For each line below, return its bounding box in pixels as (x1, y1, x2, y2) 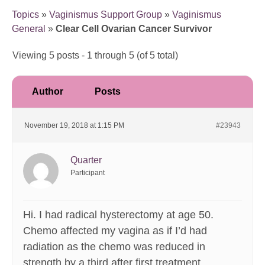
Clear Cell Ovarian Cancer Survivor (56, 24, 212, 34)
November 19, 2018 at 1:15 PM (24, 121, 124, 130)
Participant (70, 169, 105, 177)
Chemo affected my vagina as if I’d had (23, 225, 207, 237)
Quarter (70, 155, 102, 166)
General (12, 24, 46, 34)
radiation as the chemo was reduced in (23, 241, 205, 253)
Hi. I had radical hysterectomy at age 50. (23, 209, 214, 221)
